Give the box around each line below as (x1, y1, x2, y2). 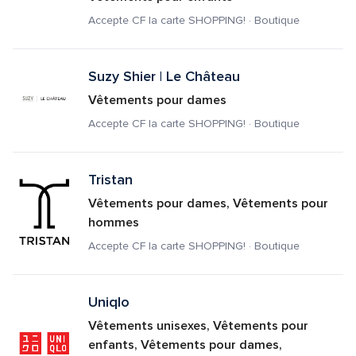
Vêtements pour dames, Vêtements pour (87, 195, 328, 211)
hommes (87, 215, 139, 230)
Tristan (87, 171, 133, 188)
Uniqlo (87, 293, 130, 311)
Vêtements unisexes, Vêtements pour (87, 318, 308, 334)
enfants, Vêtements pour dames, (87, 337, 282, 353)
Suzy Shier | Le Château (87, 68, 240, 85)
